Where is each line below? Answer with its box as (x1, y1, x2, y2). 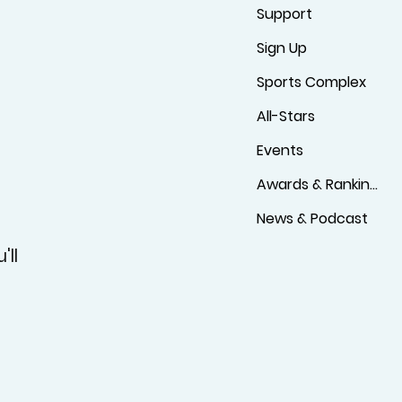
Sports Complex (257, 71, 367, 92)
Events (257, 139, 304, 161)
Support (257, 3, 313, 24)
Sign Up (257, 37, 308, 58)
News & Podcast (257, 207, 369, 229)
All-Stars (257, 105, 316, 127)
